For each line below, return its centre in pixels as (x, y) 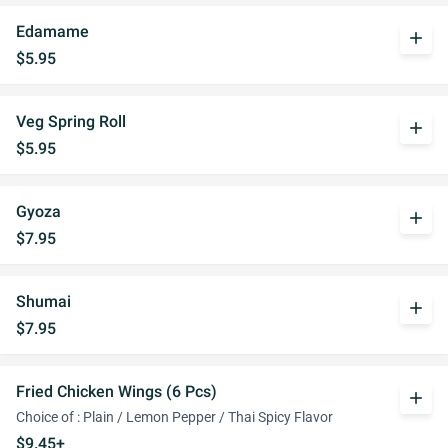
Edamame (52, 31)
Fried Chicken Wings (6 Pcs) (116, 391)
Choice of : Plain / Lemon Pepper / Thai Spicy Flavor (174, 417)
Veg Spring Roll (71, 121)
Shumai (43, 301)
